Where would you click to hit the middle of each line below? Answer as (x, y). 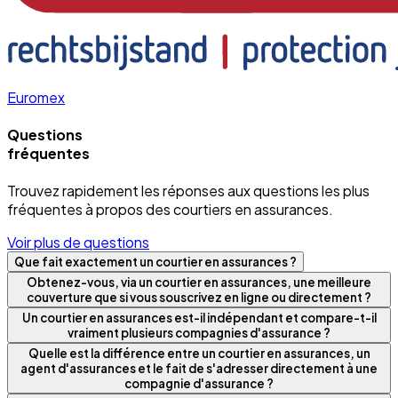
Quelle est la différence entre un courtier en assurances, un (199, 354)
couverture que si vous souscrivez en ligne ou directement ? (199, 298)
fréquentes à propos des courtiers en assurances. (170, 210)
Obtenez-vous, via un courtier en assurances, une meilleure (199, 283)
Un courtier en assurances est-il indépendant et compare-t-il (199, 318)
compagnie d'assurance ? (199, 384)
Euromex (36, 97)
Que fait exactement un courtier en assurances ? (155, 262)
